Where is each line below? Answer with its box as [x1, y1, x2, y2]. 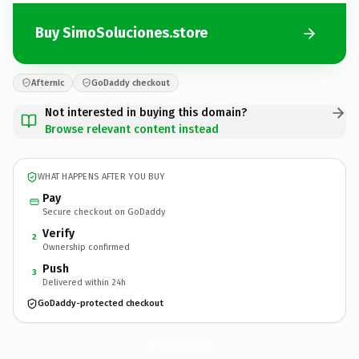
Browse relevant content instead [45, 122, 219, 136]
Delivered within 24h [42, 276, 126, 288]
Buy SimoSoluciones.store [35, 24, 208, 42]
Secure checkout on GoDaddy [42, 206, 165, 217]
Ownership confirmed [42, 241, 130, 252]
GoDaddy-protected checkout [38, 298, 163, 309]
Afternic [31, 77, 64, 88]
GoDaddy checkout [91, 77, 170, 88]
